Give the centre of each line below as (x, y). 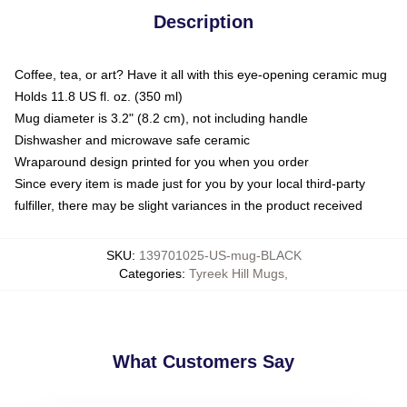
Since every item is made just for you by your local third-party (190, 183)
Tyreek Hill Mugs (237, 273)
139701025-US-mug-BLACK (220, 255)
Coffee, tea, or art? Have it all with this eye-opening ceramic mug (201, 74)
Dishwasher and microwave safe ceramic (132, 139)
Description (203, 21)
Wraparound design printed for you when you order (162, 161)
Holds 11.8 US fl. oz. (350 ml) (99, 96)
